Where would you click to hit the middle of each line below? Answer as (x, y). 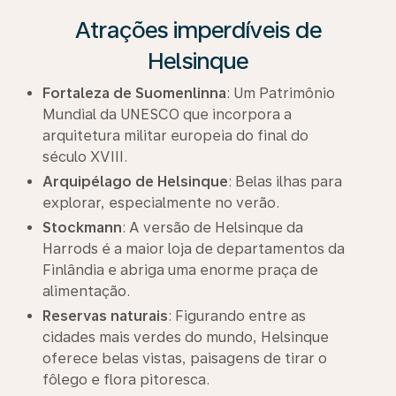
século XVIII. (85, 157)
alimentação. (86, 291)
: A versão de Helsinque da (213, 228)
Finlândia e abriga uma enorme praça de (180, 270)
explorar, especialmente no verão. (161, 203)
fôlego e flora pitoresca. (126, 380)
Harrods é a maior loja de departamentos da (194, 249)
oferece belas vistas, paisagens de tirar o (185, 358)
